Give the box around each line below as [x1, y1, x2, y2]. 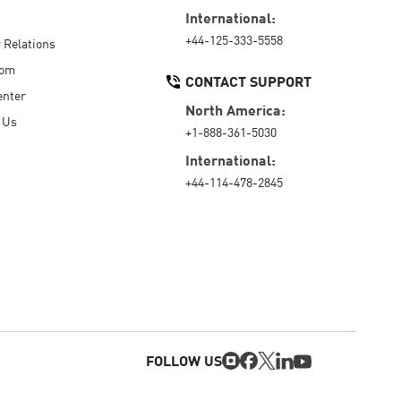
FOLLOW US [146, 349, 222, 371]
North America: [185, 98, 286, 120]
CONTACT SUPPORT [185, 69, 311, 91]
